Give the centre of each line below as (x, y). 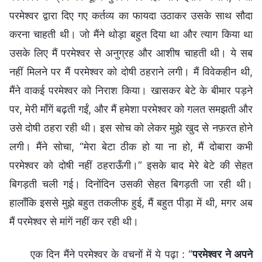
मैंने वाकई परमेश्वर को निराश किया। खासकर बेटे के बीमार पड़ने (131, 90)
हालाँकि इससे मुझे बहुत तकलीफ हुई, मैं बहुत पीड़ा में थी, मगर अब (131, 202)
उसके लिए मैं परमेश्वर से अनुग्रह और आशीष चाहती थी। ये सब (131, 53)
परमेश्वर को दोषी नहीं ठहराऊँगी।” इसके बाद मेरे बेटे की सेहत (131, 165)
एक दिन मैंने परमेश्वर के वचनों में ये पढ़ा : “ (112, 254)
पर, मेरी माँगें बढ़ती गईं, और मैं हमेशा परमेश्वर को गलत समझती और (131, 109)
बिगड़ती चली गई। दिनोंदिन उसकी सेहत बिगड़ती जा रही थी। (131, 184)
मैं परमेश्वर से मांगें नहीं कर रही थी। (74, 221)
